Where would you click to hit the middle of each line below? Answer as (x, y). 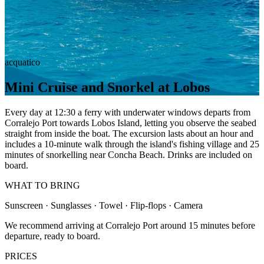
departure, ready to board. (52, 236)
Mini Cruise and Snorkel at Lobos (107, 87)
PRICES (21, 256)
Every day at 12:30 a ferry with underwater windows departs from (128, 112)
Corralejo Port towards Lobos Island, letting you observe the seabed (131, 123)
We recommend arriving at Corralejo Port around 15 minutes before (130, 225)
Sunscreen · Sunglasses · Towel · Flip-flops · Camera (104, 205)
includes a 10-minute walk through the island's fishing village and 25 (132, 144)
